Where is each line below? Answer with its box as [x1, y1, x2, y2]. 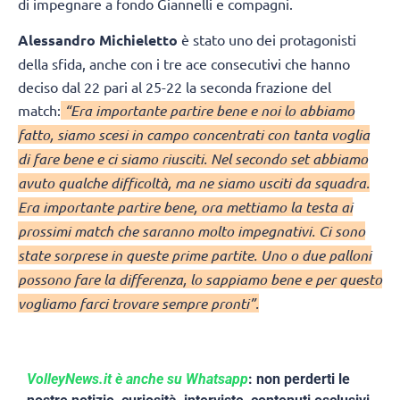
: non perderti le [248, 371, 350, 388]
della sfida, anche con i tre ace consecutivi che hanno [18, 54, 350, 73]
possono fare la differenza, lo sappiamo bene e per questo [18, 270, 382, 289]
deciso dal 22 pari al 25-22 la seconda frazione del [18, 78, 331, 96]
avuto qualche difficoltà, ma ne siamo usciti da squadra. [18, 173, 370, 193]
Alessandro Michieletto [18, 30, 178, 50]
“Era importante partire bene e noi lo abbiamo [61, 101, 354, 121]
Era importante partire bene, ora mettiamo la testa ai [18, 197, 353, 217]
